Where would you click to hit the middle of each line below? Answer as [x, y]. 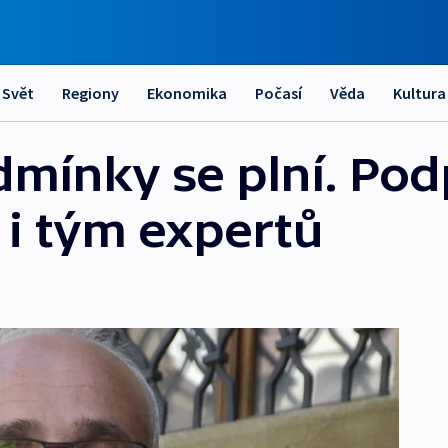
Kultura [419, 93]
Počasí [278, 93]
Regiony [90, 93]
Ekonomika [187, 93]
